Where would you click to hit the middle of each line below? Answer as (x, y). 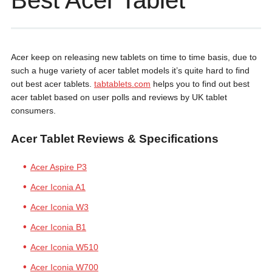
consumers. (33, 110)
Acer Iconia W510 (64, 247)
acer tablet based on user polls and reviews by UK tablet (119, 97)
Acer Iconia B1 (58, 227)
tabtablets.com (122, 84)
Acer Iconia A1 (58, 187)
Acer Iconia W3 (59, 207)
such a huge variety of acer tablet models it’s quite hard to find (130, 70)
